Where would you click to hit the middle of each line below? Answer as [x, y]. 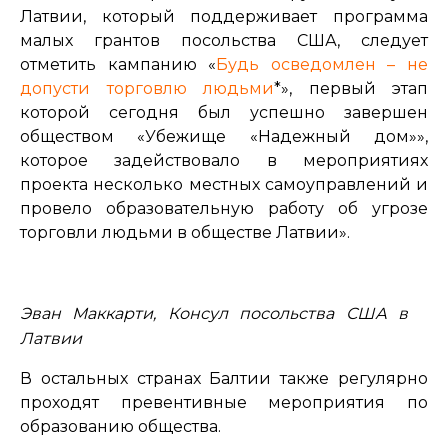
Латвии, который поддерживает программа [224, 16]
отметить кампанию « [118, 64]
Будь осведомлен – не [322, 64]
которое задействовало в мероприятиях [224, 160]
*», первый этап [351, 88]
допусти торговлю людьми [147, 88]
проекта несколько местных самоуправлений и [224, 184]
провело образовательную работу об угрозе [224, 208]
